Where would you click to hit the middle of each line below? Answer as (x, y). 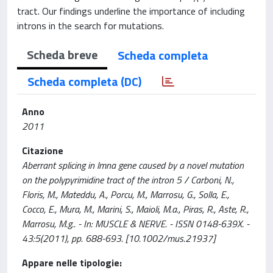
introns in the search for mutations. (90, 26)
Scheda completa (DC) (84, 81)
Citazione (43, 151)
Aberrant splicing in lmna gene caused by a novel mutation (133, 165)
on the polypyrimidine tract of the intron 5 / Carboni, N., (128, 180)
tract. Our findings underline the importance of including (131, 11)
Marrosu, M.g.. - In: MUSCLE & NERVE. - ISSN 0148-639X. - (136, 224)
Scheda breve (62, 55)
